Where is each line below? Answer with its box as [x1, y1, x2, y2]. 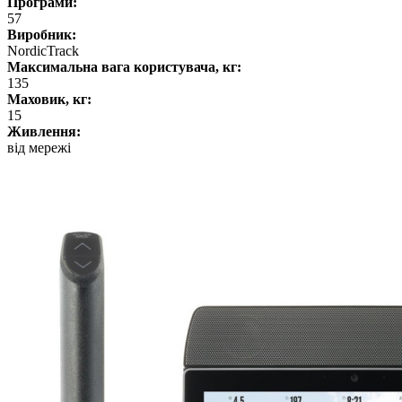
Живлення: [7, 124, 81, 140]
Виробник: [7, 27, 76, 43]
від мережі [7, 140, 71, 156]
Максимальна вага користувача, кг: [7, 59, 241, 75]
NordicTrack [7, 43, 79, 59]
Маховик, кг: [7, 92, 92, 108]
